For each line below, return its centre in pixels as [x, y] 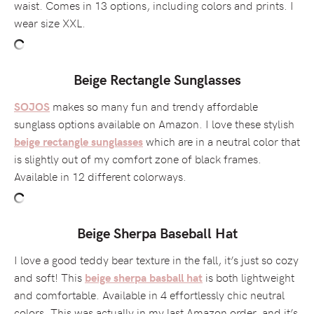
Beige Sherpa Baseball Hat [157, 232]
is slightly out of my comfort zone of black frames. [138, 158]
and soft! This [49, 277]
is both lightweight [248, 277]
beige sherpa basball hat [144, 277]
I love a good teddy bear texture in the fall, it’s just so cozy [156, 259]
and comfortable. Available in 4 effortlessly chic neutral [149, 294]
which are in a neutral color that [221, 141]
